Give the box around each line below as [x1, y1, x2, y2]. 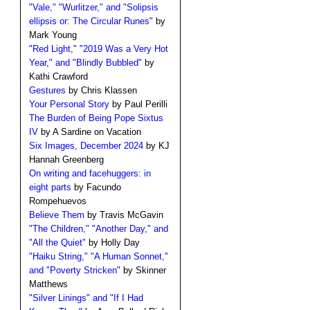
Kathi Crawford [28, 72, 88, 82]
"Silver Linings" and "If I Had [28, 293, 143, 303]
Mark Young [28, 30, 77, 40]
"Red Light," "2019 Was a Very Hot [28, 44, 168, 54]
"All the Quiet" [28, 238, 86, 248]
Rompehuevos [28, 197, 86, 206]
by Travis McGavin [84, 210, 163, 220]
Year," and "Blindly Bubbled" [28, 58, 142, 68]
